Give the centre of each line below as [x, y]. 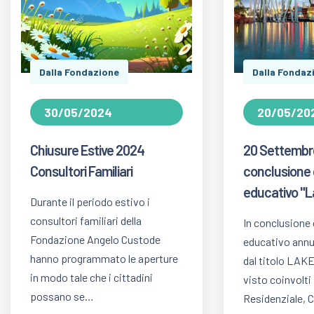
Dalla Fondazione [79, 72]
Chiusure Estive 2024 [87, 150]
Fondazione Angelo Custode [95, 240]
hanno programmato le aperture [104, 259]
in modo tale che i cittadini [91, 278]
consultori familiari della [86, 221]
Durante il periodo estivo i [90, 202]
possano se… [62, 296]
